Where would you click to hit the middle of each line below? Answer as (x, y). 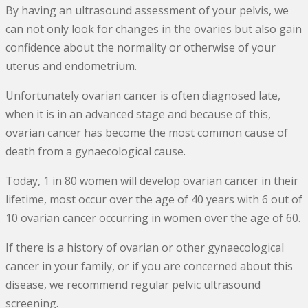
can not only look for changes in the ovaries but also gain (154, 29)
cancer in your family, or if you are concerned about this (149, 266)
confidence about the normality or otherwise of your (141, 48)
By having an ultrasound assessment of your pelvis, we (147, 11)
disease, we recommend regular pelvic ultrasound (133, 285)
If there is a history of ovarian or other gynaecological (145, 248)
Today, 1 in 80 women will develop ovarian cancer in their (152, 181)
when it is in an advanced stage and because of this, (138, 114)
